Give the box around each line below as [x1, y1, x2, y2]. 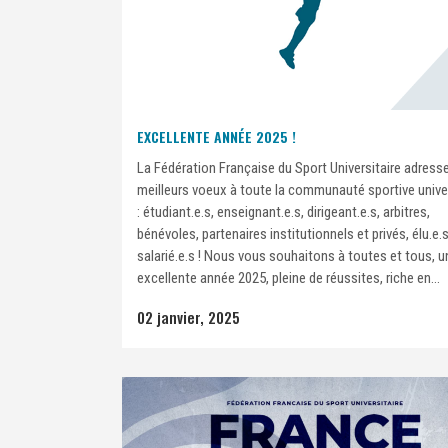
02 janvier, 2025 [137, 305, 240, 328]
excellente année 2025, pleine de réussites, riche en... [137, 268, 440, 287]
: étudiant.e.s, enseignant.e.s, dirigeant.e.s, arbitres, [137, 202, 430, 221]
